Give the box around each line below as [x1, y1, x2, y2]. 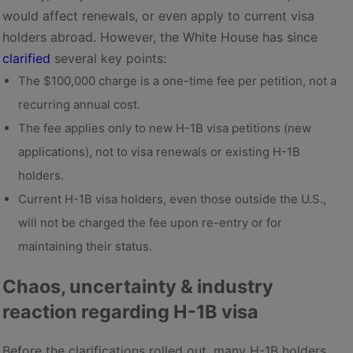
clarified [2, 50, 50, 66]
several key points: [50, 50, 166, 66]
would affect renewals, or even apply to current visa [2, 7, 314, 24]
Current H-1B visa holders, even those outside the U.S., [18, 191, 326, 206]
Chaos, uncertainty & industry [2, 274, 273, 298]
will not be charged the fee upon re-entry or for [18, 214, 282, 230]
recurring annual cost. [18, 96, 140, 112]
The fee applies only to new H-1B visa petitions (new [18, 120, 311, 136]
